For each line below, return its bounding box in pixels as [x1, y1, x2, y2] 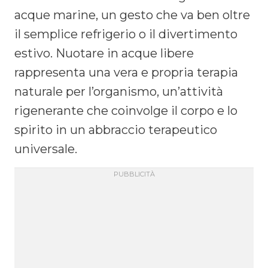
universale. [14, 141, 77, 156]
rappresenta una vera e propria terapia [14, 65, 238, 80]
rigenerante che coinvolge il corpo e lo [14, 103, 237, 118]
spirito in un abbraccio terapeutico [14, 122, 217, 137]
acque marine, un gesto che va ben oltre [14, 7, 250, 22]
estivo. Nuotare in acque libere [14, 45, 194, 60]
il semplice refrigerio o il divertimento [14, 26, 237, 41]
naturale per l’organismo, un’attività [14, 84, 223, 99]
